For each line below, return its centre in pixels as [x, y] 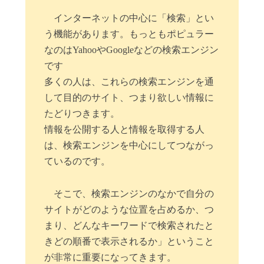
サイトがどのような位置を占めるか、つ [129, 209]
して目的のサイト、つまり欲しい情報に [129, 98]
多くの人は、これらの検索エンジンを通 [129, 82]
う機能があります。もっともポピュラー [129, 34]
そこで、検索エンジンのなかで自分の [134, 193]
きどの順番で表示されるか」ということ [129, 241]
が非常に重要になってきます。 [110, 257]
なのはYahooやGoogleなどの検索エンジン [132, 50]
